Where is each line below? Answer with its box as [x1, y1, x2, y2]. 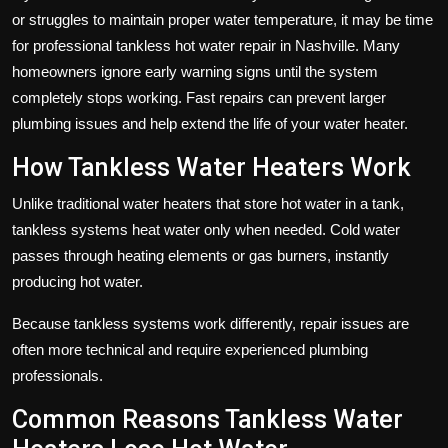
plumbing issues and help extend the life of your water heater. [12, 114, 408, 132]
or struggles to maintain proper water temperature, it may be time [12, 10, 433, 28]
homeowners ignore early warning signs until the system [12, 62, 378, 80]
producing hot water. [12, 272, 143, 290]
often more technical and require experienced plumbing [12, 340, 368, 358]
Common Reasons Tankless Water [12, 404, 403, 434]
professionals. [12, 366, 103, 384]
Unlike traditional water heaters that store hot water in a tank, [12, 194, 404, 212]
